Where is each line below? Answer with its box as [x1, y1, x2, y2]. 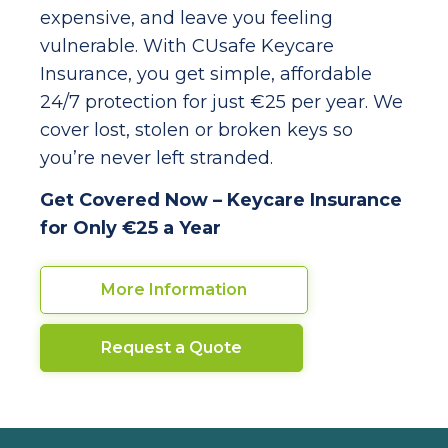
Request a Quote [101, 338, 242, 358]
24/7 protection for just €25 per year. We [40, 90, 403, 113]
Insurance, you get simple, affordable [40, 62, 372, 85]
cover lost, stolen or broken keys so [40, 118, 353, 141]
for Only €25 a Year [40, 217, 221, 239]
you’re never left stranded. [40, 146, 273, 169]
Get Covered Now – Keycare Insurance [40, 189, 402, 211]
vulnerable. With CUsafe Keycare [40, 34, 334, 57]
